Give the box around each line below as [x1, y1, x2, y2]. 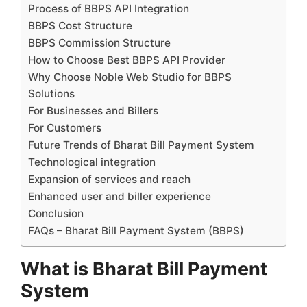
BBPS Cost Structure [28, 19, 132, 32]
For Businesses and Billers [28, 103, 158, 117]
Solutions [28, 86, 75, 100]
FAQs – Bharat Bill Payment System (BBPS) [28, 223, 244, 237]
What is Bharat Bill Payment [21, 257, 267, 280]
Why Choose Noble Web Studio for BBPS [28, 70, 232, 84]
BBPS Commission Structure [28, 36, 171, 49]
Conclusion [28, 206, 84, 220]
